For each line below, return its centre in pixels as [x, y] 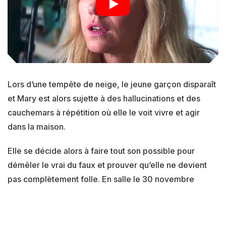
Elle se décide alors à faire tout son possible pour [101, 151]
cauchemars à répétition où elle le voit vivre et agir [104, 113]
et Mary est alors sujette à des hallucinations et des [104, 99]
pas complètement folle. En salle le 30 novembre [101, 179]
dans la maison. [37, 127]
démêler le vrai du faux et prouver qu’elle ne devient [107, 165]
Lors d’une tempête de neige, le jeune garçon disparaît [112, 84]
